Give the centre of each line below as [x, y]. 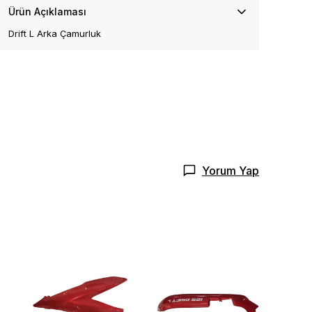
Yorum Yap [231, 170]
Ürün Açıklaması [47, 11]
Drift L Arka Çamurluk [55, 33]
